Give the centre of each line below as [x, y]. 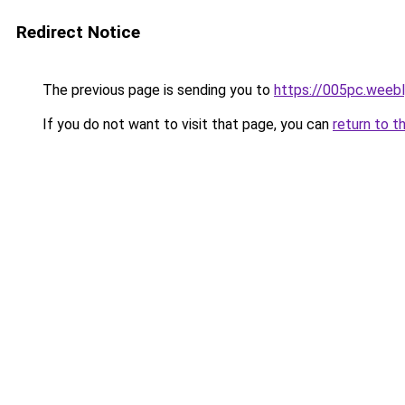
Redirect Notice [78, 32]
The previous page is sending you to [156, 90]
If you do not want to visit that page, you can [186, 124]
